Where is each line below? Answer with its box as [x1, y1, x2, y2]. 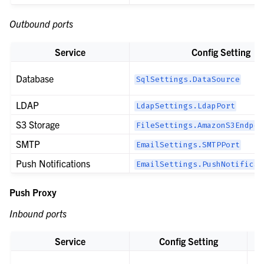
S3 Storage [16, 118, 60, 130]
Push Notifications [16, 157, 91, 169]
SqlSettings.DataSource [136, 75, 240, 84]
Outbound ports [9, 18, 73, 30]
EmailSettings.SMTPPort [136, 140, 240, 150]
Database [16, 72, 54, 84]
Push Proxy [9, 186, 57, 198]
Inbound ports [9, 207, 67, 219]
